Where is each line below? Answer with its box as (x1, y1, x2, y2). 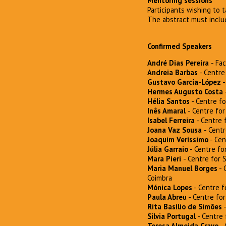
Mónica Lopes (147, 183, 192, 193)
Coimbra (147, 173, 172, 183)
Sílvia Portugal (147, 211, 196, 221)
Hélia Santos (147, 96, 190, 106)
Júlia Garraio (147, 144, 188, 154)
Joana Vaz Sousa (147, 125, 204, 135)
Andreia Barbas (147, 68, 198, 78)
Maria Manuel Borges (147, 163, 217, 174)
